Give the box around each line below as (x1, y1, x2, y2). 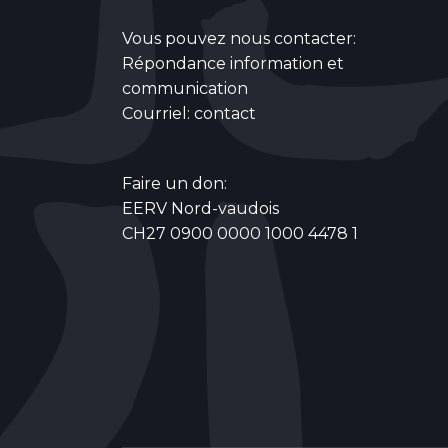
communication (122, 78, 248, 98)
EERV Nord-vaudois (122, 198, 279, 218)
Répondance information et (122, 53, 344, 73)
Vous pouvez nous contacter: (122, 28, 356, 48)
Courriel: (122, 103, 194, 123)
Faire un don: (122, 173, 227, 193)
